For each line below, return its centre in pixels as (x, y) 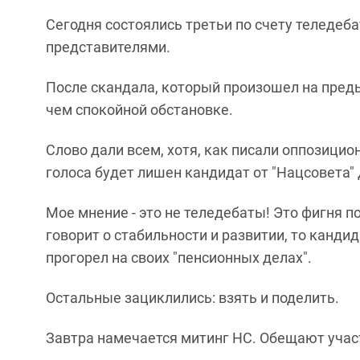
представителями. (108, 47)
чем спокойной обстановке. (139, 110)
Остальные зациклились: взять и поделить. (192, 298)
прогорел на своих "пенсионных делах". (179, 258)
